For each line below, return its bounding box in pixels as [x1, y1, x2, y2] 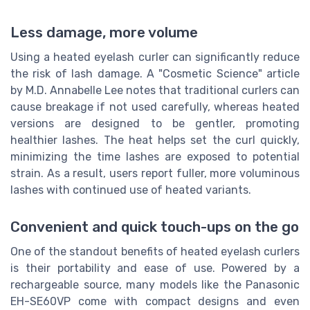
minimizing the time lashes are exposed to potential [10, 149, 300, 163]
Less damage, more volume [10, 24, 198, 41]
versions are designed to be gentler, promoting [10, 116, 300, 130]
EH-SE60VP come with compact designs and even [10, 295, 300, 309]
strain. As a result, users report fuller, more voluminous [10, 166, 300, 180]
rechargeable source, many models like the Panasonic [10, 278, 300, 292]
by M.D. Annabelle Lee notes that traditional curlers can [10, 83, 300, 97]
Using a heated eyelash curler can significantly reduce [10, 50, 300, 64]
